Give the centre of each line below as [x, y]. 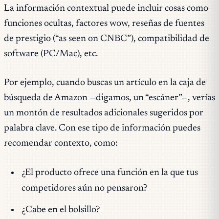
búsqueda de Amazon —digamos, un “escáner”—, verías [109, 98]
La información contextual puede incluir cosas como [106, 8]
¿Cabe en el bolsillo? [60, 210]
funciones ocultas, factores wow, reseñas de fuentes [104, 23]
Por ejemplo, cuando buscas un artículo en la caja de [105, 83]
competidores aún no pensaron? [84, 189]
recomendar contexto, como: [61, 144]
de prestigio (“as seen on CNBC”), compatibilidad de [107, 39]
